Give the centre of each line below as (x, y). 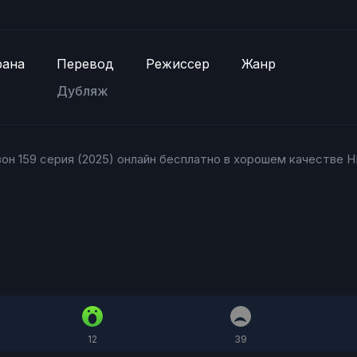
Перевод (85, 64)
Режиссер (178, 64)
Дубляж (82, 91)
